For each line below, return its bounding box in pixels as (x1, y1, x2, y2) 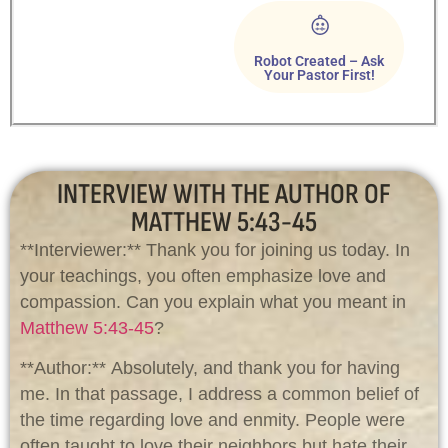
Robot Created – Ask (254, 52, 384, 70)
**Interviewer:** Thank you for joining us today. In (20, 239, 410, 260)
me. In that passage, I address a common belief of (20, 384, 419, 405)
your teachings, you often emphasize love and (20, 265, 386, 286)
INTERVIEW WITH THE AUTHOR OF (57, 176, 391, 212)
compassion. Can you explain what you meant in (20, 291, 406, 312)
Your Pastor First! (263, 66, 375, 84)
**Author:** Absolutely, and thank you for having (20, 358, 400, 379)
